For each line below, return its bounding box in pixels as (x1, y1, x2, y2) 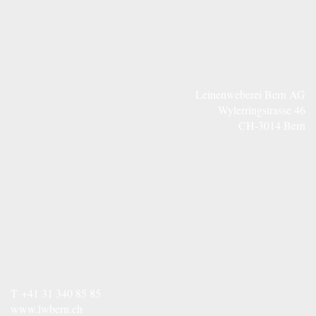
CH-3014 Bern (238, 117, 305, 133)
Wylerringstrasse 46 (218, 102, 305, 117)
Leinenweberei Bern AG (195, 86, 305, 102)
